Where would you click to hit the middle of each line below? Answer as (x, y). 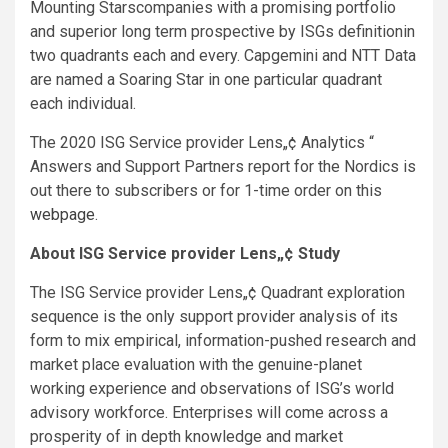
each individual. (83, 103)
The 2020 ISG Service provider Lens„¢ (163, 142)
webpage (62, 214)
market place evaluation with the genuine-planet (196, 364)
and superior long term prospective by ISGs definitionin (222, 31)
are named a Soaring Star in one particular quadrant (206, 79)
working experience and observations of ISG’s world (212, 388)
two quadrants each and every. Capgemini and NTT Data (223, 55)
